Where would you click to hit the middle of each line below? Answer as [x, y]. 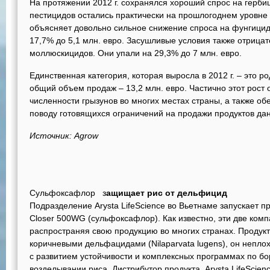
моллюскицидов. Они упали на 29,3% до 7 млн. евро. [136, 53]
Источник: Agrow [64, 136]
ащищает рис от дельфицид [167, 193]
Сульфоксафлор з [68, 193]
